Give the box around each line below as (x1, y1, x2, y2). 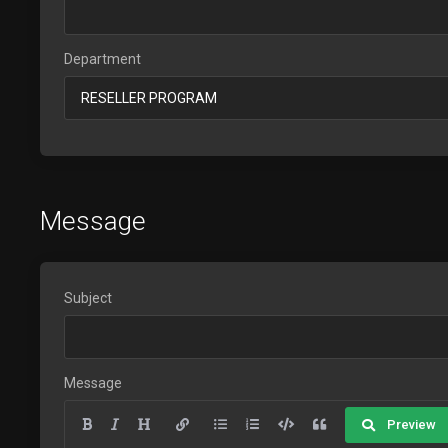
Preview (387, 417, 436, 432)
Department (64, 51, 141, 67)
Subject (64, 290, 112, 306)
